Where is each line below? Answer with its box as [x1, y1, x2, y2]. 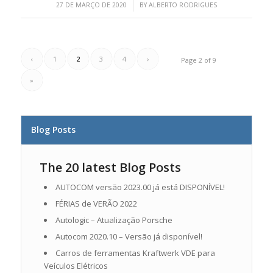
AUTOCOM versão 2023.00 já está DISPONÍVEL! [55, 182, 225, 193]
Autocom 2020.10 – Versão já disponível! [55, 231, 202, 243]
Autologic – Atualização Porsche [55, 214, 172, 226]
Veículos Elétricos [43, 260, 108, 272]
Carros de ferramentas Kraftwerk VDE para [55, 247, 215, 259]
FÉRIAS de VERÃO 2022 [55, 198, 137, 210]
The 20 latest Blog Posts [39, 159, 181, 176]
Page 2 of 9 [181, 55, 217, 65]
